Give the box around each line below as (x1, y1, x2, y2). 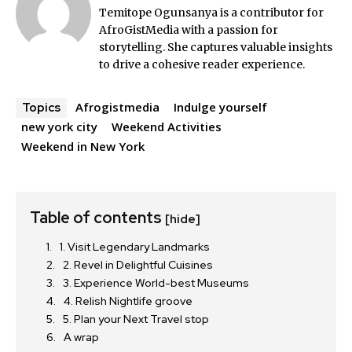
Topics (22, 99, 60, 115)
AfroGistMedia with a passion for (99, 22, 278, 37)
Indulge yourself (174, 98, 267, 115)
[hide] (165, 211, 200, 227)
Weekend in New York (21, 137, 145, 154)
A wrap (64, 329, 99, 344)
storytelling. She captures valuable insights (99, 39, 332, 54)
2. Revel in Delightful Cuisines (63, 257, 213, 272)
